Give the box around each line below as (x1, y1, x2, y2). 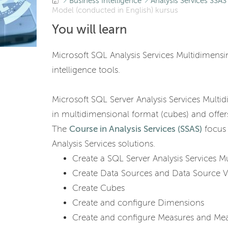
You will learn (52, 23, 127, 37)
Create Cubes (72, 183, 125, 193)
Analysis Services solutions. (52, 139, 155, 149)
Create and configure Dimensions (72, 198, 204, 208)
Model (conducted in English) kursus (52, 6, 178, 14)
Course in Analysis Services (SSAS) (69, 124, 202, 134)
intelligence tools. (52, 65, 120, 75)
